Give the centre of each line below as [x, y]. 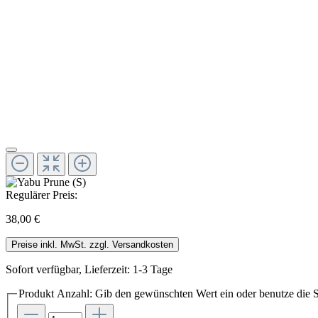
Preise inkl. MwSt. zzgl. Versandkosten [92, 244]
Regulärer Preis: [42, 194]
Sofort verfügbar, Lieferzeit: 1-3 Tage [89, 269]
